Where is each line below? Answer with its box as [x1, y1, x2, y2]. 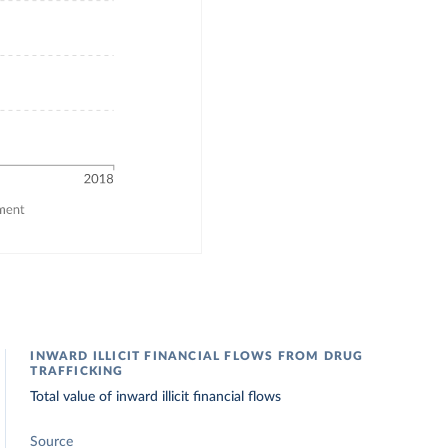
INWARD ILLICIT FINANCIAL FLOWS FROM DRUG [30, 350, 364, 362]
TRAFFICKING [30, 365, 124, 377]
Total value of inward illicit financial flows [30, 390, 282, 404]
